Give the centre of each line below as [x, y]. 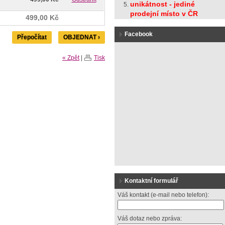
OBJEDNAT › [82, 37]
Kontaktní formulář [151, 181]
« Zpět [71, 58]
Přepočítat [32, 37]
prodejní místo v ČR [164, 14]
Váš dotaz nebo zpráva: [150, 218]
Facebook [139, 34]
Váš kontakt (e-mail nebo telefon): [163, 195]
